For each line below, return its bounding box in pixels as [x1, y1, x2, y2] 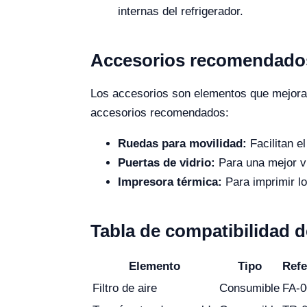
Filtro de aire [93, 282, 157, 295]
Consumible [219, 282, 280, 295]
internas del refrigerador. [118, 5, 243, 18]
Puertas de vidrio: [118, 156, 215, 169]
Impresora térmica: [118, 175, 222, 188]
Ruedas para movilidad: [118, 137, 247, 150]
